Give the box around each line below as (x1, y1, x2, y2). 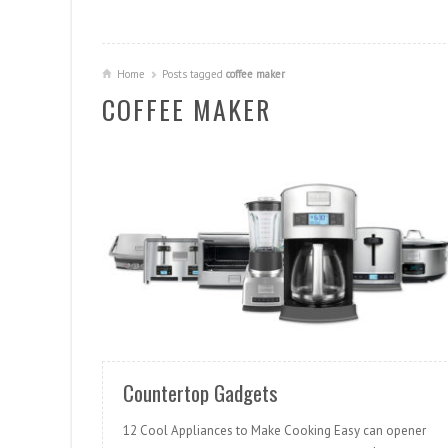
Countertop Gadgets (123, 377, 278, 409)
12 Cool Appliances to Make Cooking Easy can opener (123, 422, 426, 440)
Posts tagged (162, 67, 226, 81)
